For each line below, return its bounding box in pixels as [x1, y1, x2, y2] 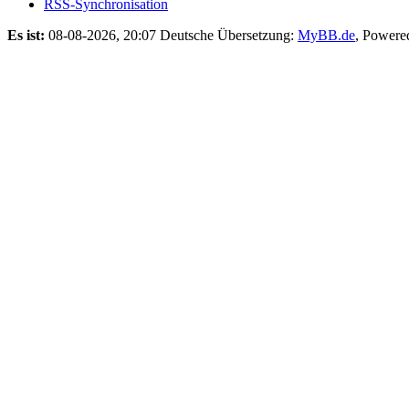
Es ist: [7, 26, 45, 43]
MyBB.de [298, 26, 355, 43]
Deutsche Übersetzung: [160, 26, 298, 43]
